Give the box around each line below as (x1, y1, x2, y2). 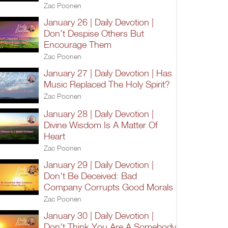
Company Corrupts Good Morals (44, 181, 173, 192)
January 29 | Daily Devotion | (44, 159, 154, 170)
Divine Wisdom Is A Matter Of (44, 119, 158, 130)
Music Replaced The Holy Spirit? (44, 78, 170, 90)
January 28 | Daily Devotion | (44, 108, 154, 119)
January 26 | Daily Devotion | (44, 16, 154, 27)
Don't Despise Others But (44, 27, 144, 39)
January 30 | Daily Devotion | (44, 210, 154, 221)
